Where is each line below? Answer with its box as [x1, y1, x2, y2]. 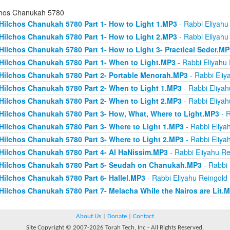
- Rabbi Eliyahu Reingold [145, 172, 227, 183]
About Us [76, 213, 101, 220]
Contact [133, 213, 154, 220]
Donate [107, 213, 127, 220]
